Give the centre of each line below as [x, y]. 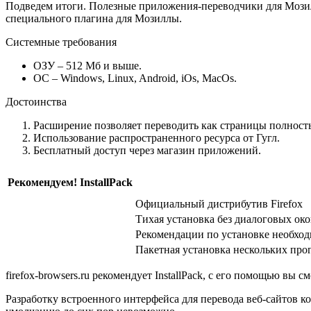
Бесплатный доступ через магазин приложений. [147, 150]
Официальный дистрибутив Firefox [219, 203]
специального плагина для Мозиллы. [94, 18]
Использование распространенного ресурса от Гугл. [157, 137]
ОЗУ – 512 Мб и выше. [87, 65]
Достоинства [36, 101]
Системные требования [61, 42]
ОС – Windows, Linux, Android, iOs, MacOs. [135, 78]
